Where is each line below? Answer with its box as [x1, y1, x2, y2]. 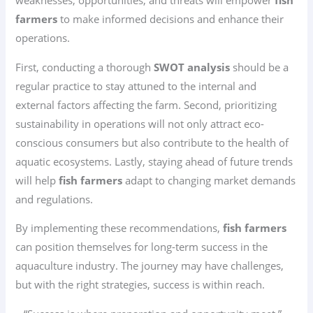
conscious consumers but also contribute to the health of [15, 135, 289, 150]
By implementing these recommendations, [15, 221, 224, 235]
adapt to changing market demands [122, 173, 296, 187]
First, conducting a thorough [15, 59, 154, 74]
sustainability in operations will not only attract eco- [15, 116, 265, 131]
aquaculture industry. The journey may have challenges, [15, 259, 284, 273]
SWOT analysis [154, 59, 231, 74]
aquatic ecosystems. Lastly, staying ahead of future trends [15, 154, 293, 168]
